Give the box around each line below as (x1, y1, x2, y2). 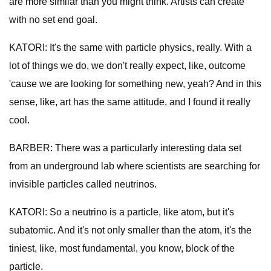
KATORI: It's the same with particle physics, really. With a (9, 42, 252, 53)
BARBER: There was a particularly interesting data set (9, 143, 241, 153)
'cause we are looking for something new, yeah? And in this (9, 79, 261, 89)
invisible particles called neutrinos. (9, 179, 157, 189)
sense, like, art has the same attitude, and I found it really (9, 97, 250, 107)
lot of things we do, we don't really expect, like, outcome (9, 60, 246, 71)
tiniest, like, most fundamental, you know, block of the (9, 243, 235, 253)
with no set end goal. (9, 15, 97, 25)
